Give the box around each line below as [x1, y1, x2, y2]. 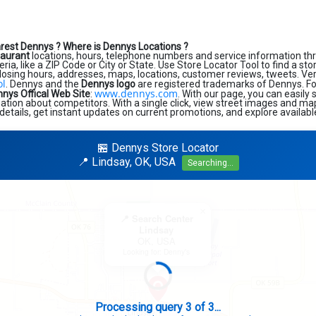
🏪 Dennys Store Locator [97, 141, 219, 154]
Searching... [187, 158, 233, 168]
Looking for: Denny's [123, 246, 190, 257]
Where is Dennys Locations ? [63, 41, 188, 52]
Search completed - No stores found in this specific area [18, 300, 298, 314]
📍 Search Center [119, 212, 193, 225]
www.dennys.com [95, 87, 178, 100]
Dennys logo [81, 78, 135, 90]
